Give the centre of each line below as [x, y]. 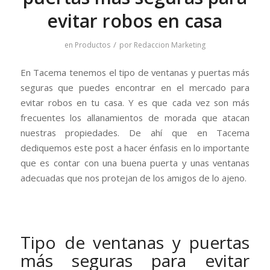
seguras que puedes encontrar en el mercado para [135, 87]
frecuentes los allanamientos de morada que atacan [135, 117]
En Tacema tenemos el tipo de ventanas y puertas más [135, 72]
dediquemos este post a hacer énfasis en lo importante [135, 147]
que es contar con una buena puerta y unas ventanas [135, 162]
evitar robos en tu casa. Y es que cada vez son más [135, 102]
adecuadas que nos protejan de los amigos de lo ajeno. [133, 177]
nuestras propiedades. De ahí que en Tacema [135, 132]
